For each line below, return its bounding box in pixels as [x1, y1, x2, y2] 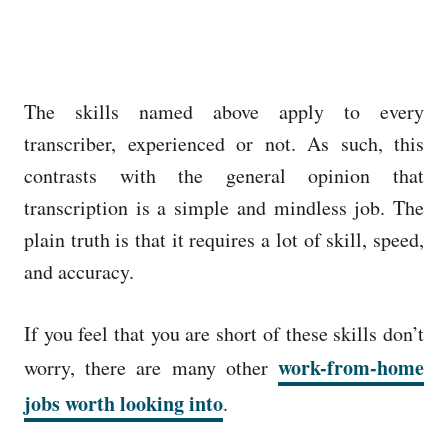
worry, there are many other [24, 353, 278, 381]
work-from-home [278, 352, 424, 382]
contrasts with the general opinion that [24, 161, 424, 189]
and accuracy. [24, 257, 134, 285]
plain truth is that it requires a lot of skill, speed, [24, 225, 424, 253]
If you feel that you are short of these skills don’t [24, 319, 424, 347]
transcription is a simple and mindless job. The [24, 193, 424, 221]
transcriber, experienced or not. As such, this [24, 129, 424, 157]
